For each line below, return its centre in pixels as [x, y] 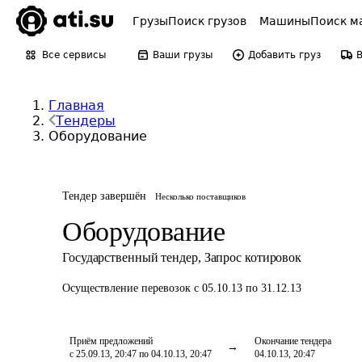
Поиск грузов [207, 21]
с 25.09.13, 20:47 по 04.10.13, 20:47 [141, 354]
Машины [285, 21]
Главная [76, 105]
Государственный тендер [130, 257]
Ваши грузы [183, 55]
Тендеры [86, 121]
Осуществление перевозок [128, 288]
